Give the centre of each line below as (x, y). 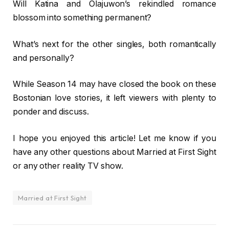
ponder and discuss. (51, 112)
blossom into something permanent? (82, 18)
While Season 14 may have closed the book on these (114, 84)
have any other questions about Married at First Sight (114, 152)
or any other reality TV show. (68, 166)
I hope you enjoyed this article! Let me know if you (114, 139)
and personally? (43, 58)
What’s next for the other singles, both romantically (114, 44)
